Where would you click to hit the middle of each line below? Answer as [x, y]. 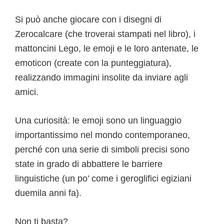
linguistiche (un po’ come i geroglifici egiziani [103, 179]
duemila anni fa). [48, 193]
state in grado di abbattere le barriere [89, 164]
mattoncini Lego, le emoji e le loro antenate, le [107, 49]
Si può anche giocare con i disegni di [88, 20]
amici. [27, 92]
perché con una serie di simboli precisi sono [102, 150]
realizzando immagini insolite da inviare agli [101, 78]
